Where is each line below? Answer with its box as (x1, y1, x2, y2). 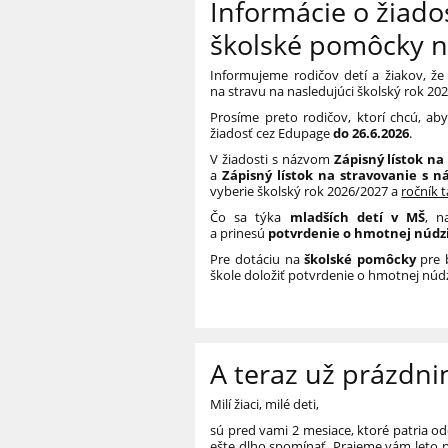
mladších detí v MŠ (289, 208, 425, 227)
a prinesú (210, 224, 266, 243)
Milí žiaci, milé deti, (210, 395, 320, 414)
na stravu (210, 82, 267, 101)
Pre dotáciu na (210, 250, 305, 269)
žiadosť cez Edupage (210, 124, 331, 143)
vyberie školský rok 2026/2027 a (210, 182, 402, 201)
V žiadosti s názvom (210, 150, 330, 169)
